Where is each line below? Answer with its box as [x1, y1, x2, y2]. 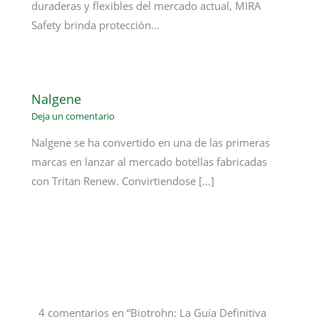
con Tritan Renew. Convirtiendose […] [31, 173, 215, 188]
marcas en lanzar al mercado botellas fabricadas [31, 154, 268, 169]
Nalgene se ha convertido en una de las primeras [31, 135, 271, 150]
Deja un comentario [31, 110, 115, 123]
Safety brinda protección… [31, 17, 160, 32]
